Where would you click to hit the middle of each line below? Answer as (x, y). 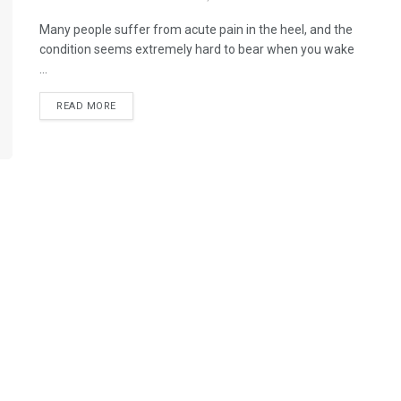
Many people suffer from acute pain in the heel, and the (196, 30)
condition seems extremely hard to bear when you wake (197, 49)
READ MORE (86, 106)
